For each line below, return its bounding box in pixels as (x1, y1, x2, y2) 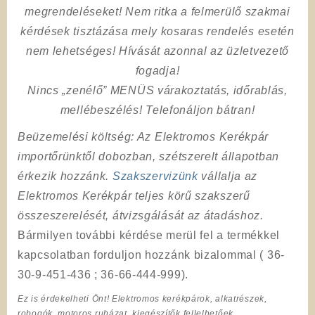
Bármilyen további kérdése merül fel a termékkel (18, 229, 280, 241)
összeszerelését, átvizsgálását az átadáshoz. (18, 209, 264, 221)
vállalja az (201, 169, 258, 182)
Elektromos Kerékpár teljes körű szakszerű (18, 189, 254, 202)
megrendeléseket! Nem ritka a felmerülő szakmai (25, 5, 290, 18)
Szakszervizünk (112, 169, 198, 182)
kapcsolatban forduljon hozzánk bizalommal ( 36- (18, 248, 285, 261)
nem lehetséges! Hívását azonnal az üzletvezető (25, 44, 290, 57)
